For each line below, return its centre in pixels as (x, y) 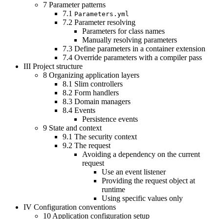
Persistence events (110, 119)
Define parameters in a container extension (140, 49)
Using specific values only (142, 198)
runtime (113, 190)
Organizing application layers (94, 75)
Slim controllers (99, 84)
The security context (106, 137)
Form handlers (97, 93)
